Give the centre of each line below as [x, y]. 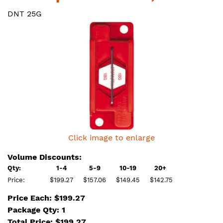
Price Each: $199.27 [46, 198]
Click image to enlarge [111, 138]
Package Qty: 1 [36, 210]
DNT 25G [25, 14]
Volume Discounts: [45, 157]
